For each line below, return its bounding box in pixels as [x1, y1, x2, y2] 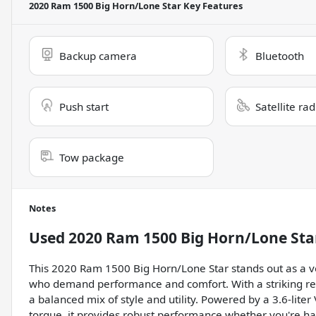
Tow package [59, 150, 124, 165]
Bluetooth [255, 49, 304, 63]
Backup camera [59, 49, 137, 63]
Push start [59, 99, 109, 114]
